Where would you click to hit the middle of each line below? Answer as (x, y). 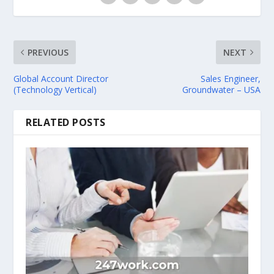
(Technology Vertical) (55, 89)
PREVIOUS (48, 52)
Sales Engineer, (230, 78)
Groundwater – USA (221, 89)
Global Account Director (61, 78)
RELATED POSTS (66, 122)
